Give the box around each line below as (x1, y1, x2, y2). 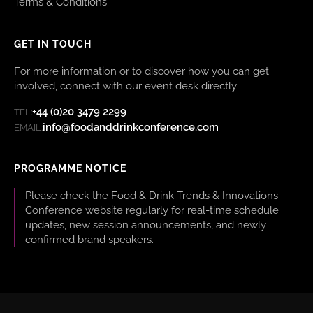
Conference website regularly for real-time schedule (24, 204, 279, 217)
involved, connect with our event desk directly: (14, 80, 239, 92)
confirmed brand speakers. (24, 233, 154, 246)
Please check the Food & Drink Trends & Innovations (24, 189, 278, 202)
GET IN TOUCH (14, 38, 92, 50)
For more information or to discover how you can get (14, 65, 269, 78)
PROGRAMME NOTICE (14, 163, 126, 175)
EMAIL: (14, 122, 43, 133)
